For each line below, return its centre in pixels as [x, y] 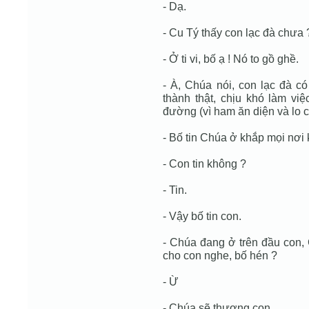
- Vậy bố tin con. [202, 216]
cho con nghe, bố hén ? [220, 255]
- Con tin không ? [205, 163]
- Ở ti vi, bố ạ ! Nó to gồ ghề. [231, 59]
